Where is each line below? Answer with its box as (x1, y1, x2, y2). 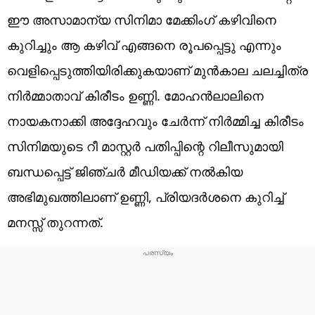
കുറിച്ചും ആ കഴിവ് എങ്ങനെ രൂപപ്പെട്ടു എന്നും (7, 36, 281, 53)
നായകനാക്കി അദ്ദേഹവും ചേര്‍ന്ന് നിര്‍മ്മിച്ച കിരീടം (7, 112, 304, 129)
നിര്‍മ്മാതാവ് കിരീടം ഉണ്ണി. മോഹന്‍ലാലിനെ (7, 86, 264, 104)
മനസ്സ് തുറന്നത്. (7, 213, 103, 231)
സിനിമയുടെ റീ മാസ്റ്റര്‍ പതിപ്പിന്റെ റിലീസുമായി (7, 137, 283, 155)
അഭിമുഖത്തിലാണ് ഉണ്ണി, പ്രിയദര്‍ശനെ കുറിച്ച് (7, 188, 284, 205)
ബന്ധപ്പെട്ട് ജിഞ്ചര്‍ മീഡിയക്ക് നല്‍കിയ (7, 162, 243, 180)
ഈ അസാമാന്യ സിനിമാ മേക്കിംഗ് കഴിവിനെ (7, 11, 276, 28)
